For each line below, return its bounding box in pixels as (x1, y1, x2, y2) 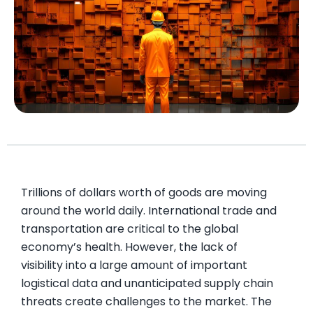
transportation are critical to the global (21, 221, 238, 238)
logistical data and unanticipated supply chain (21, 275, 273, 292)
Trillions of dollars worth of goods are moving (21, 184, 267, 201)
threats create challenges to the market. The (21, 293, 272, 310)
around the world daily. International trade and (21, 203, 277, 219)
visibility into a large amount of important (21, 257, 247, 274)
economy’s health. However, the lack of (21, 239, 238, 256)
